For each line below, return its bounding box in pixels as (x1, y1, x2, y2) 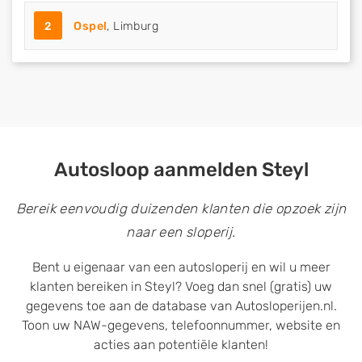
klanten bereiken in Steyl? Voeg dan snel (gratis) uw (30, 279, 332, 294)
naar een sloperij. (126, 224, 236, 240)
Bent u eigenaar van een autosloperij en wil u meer (32, 259, 330, 275)
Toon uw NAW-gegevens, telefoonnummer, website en (22, 318, 340, 333)
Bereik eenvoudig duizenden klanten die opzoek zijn (15, 200, 347, 217)
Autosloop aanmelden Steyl (53, 158, 309, 181)
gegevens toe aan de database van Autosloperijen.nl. (25, 298, 337, 314)
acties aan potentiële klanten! (94, 337, 268, 352)
